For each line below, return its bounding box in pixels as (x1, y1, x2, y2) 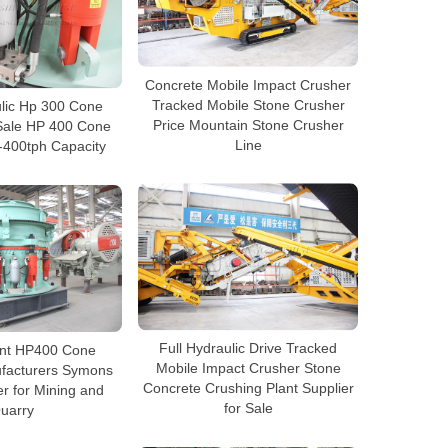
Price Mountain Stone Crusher (152, 116, 344, 133)
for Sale (223, 399, 273, 416)
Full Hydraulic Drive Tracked (159, 339, 337, 356)
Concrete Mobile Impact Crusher (145, 76, 351, 93)
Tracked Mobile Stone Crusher (151, 96, 345, 113)
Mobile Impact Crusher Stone (155, 359, 341, 376)
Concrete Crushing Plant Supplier (142, 379, 354, 396)
